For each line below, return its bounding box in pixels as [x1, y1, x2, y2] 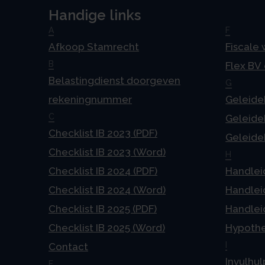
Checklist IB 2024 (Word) [49, 184, 166, 196]
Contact [49, 241, 88, 253]
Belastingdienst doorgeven [49, 75, 180, 87]
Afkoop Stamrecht [49, 41, 139, 53]
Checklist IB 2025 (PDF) [49, 203, 157, 215]
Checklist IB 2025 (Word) [49, 222, 165, 234]
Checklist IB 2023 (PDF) [49, 127, 157, 140]
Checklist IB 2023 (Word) [49, 146, 166, 159]
